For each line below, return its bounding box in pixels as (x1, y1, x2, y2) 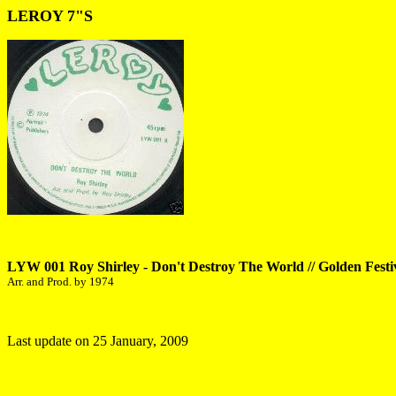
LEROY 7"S (7, 7, 93, 25)
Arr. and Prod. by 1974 (7, 275, 114, 288)
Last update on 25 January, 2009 (7, 333, 188, 348)
